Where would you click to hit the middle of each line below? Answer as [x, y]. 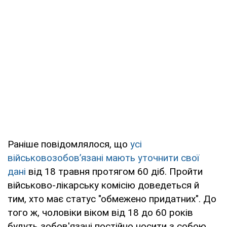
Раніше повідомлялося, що [69, 144]
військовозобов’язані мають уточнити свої [103, 158]
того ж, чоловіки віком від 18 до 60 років [100, 212]
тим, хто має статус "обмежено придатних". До [112, 199]
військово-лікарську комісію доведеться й [103, 185]
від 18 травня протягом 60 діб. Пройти [114, 171]
